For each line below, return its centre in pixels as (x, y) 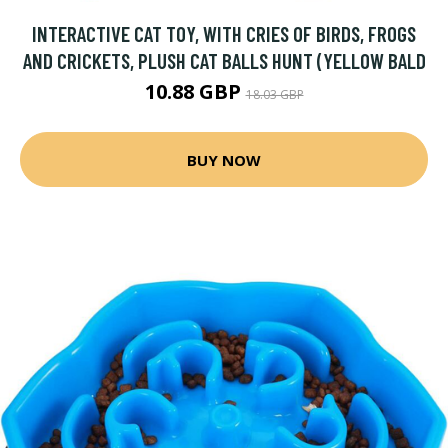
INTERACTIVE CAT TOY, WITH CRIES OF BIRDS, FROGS (224, 33)
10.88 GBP (195, 91)
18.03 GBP (274, 94)
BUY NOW (224, 159)
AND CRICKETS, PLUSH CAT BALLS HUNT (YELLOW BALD (224, 60)
